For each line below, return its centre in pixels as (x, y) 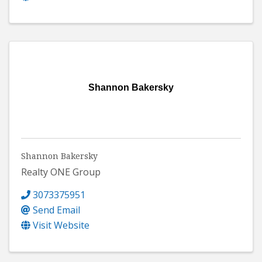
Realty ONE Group (61, 172)
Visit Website (61, 225)
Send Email (56, 210)
